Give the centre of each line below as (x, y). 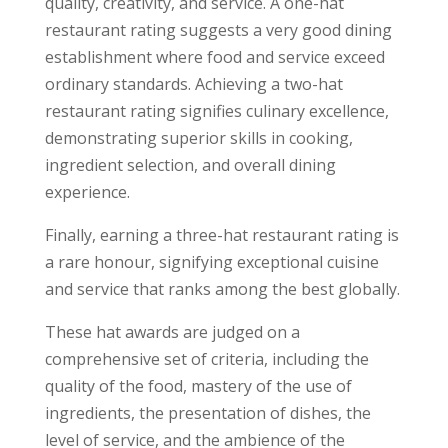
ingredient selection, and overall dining (190, 165)
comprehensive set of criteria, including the (206, 359)
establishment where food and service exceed (214, 57)
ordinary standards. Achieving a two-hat (193, 84)
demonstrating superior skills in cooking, (198, 138)
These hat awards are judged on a (172, 332)
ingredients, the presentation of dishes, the (207, 413)
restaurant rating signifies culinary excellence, (216, 111)
